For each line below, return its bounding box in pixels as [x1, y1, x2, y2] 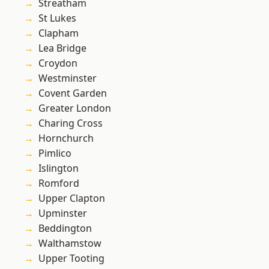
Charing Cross [38, 116, 103, 130]
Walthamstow [38, 237, 101, 250]
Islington [38, 162, 79, 175]
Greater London [38, 101, 111, 115]
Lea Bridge [38, 41, 86, 55]
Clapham [38, 26, 79, 40]
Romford [38, 177, 79, 190]
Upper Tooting [38, 252, 104, 265]
